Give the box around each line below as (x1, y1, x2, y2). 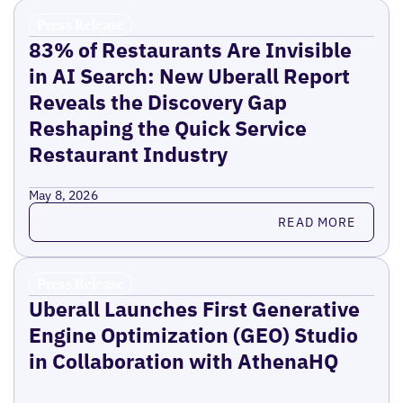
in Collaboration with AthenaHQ (28, 347, 338, 375)
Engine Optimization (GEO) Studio (28, 321, 358, 349)
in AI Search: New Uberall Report (28, 62, 350, 90)
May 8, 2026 (28, 187, 98, 204)
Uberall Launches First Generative (28, 295, 360, 323)
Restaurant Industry (28, 140, 228, 168)
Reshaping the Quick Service (28, 114, 307, 142)
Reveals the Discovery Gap (28, 88, 287, 116)
